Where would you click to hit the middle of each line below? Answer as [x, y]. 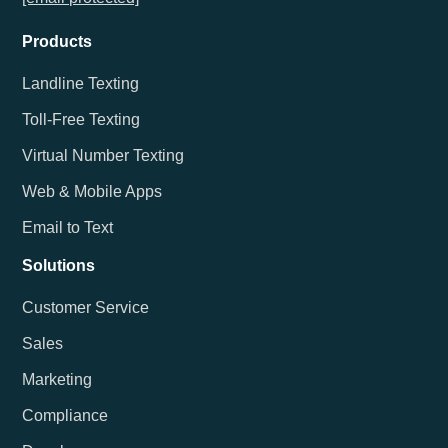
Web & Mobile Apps [92, 191]
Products [57, 41]
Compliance [65, 415]
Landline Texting [81, 83]
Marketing [57, 379]
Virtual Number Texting [103, 155]
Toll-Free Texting [81, 119]
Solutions [59, 265]
